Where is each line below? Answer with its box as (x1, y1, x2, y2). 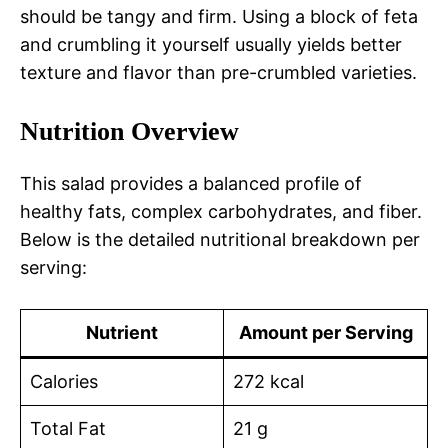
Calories (30, 371, 98, 393)
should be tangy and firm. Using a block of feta (20, 6, 418, 28)
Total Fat (30, 418, 106, 440)
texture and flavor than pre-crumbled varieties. (20, 62, 417, 84)
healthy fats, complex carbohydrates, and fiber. (20, 201, 422, 223)
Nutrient (86, 322, 158, 344)
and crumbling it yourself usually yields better (20, 34, 402, 56)
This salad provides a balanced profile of (20, 173, 362, 195)
